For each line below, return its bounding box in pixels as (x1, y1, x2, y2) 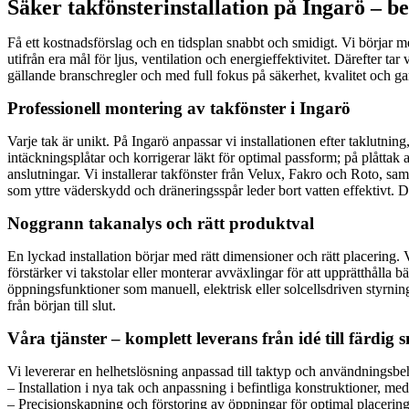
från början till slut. (7, 297, 116, 313)
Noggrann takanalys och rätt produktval (7, 213, 314, 233)
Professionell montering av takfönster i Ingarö (7, 98, 351, 118)
